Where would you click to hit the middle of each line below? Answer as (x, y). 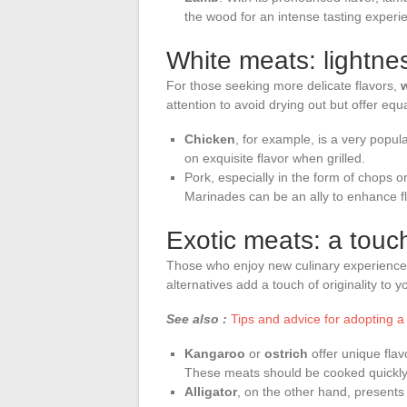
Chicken (210, 139)
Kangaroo (215, 353)
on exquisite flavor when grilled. (275, 158)
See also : (197, 318)
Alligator (211, 391)
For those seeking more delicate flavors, (283, 85)
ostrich (286, 353)
